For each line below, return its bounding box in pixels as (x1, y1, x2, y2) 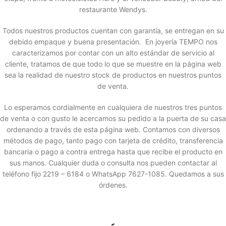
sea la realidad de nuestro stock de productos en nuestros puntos (5, 71, 221, 80)
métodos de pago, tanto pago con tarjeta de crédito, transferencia (3, 136, 223, 145)
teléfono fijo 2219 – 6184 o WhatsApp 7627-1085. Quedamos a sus (2, 169, 224, 179)
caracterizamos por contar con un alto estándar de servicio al (12, 48, 214, 58)
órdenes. (98, 181, 128, 190)
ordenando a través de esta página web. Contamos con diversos (6, 125, 220, 134)
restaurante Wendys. (79, 5, 147, 14)
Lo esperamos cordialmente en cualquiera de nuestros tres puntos (4, 103, 222, 112)
